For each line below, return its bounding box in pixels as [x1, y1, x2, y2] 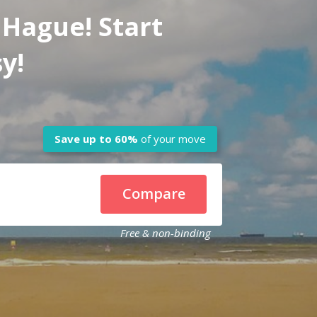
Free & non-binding [120, 225, 212, 240]
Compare [122, 184, 185, 203]
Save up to [54, 131, 113, 146]
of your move [141, 131, 207, 146]
